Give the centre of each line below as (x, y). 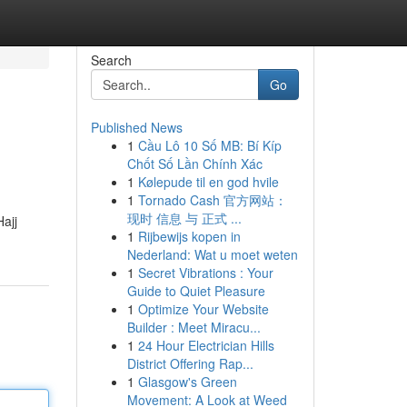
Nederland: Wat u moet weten (212, 254)
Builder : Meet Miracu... (194, 327)
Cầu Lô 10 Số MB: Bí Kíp (209, 145)
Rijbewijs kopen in (189, 236)
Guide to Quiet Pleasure (196, 291)
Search (111, 60)
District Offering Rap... (190, 363)
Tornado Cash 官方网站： (212, 200)
